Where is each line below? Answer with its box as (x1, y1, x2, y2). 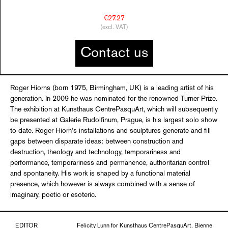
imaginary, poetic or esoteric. (10, 192, 96, 198)
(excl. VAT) (100, 25, 128, 31)
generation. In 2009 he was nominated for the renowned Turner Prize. (10, 96, 217, 102)
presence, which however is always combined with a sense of (10, 181, 195, 188)
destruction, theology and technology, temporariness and (10, 149, 181, 156)
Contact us (80, 47, 148, 60)
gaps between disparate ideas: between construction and (10, 138, 183, 145)
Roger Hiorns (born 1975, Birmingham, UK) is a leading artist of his (10, 85, 214, 92)
